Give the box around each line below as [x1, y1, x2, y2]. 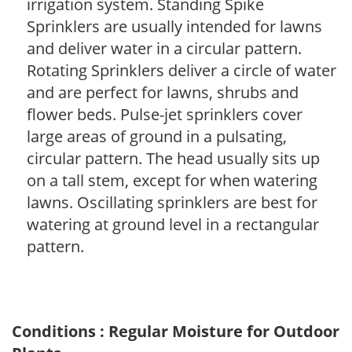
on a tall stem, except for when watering [27, 169, 317, 191]
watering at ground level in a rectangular [27, 213, 319, 235]
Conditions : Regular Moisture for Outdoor [12, 320, 339, 342]
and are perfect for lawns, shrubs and [27, 81, 299, 103]
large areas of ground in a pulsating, [27, 125, 287, 147]
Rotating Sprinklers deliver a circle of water [27, 59, 336, 81]
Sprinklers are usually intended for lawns [27, 15, 322, 37]
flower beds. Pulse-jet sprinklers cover [27, 103, 302, 125]
